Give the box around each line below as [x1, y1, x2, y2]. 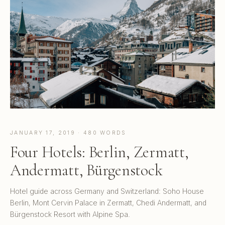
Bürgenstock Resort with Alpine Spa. [10, 210, 130, 219]
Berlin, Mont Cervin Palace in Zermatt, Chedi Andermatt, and [10, 198, 206, 207]
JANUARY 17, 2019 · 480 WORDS [10, 130, 127, 137]
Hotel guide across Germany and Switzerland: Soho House [10, 187, 204, 196]
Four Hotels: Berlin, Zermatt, [10, 142, 189, 162]
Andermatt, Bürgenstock [10, 160, 163, 180]
